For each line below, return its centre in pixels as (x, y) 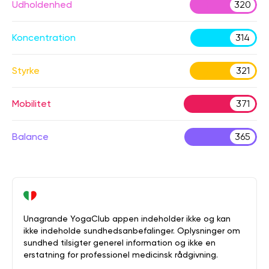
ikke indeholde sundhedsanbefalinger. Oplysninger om (132, 231)
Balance (30, 137)
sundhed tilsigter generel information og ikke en (119, 243)
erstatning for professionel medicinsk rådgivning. (121, 255)
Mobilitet (32, 104)
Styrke (26, 71)
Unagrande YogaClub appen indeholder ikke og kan (127, 219)
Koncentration (44, 38)
